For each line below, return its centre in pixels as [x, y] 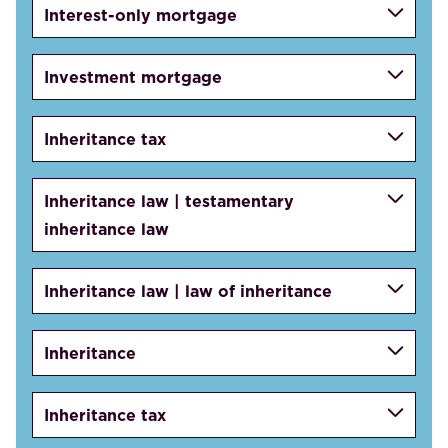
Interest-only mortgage [141, 14]
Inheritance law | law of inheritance [188, 290]
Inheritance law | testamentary [169, 200]
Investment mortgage [133, 76]
